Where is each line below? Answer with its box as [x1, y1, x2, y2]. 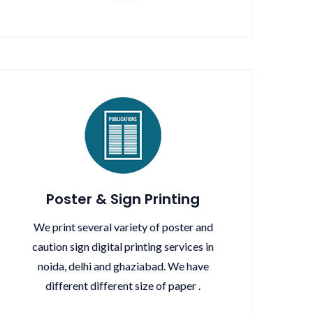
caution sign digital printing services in [32, 240, 214, 253]
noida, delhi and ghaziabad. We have [37, 259, 209, 272]
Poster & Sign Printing [46, 189, 200, 209]
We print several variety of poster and [33, 220, 213, 233]
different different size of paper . [45, 279, 201, 292]
